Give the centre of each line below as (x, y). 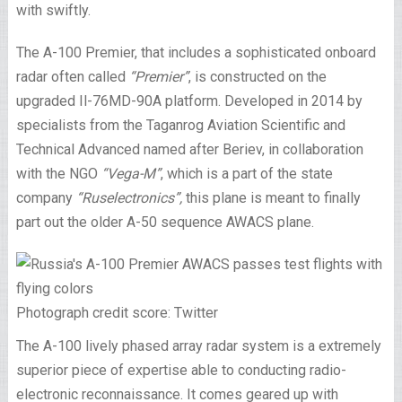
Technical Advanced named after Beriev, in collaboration (189, 149)
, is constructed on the (257, 77)
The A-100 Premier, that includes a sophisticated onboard (196, 52)
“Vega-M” (131, 174)
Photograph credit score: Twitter (117, 313)
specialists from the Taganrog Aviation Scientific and (180, 125)
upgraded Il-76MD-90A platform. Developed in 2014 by (189, 101)
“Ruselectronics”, (129, 198)
